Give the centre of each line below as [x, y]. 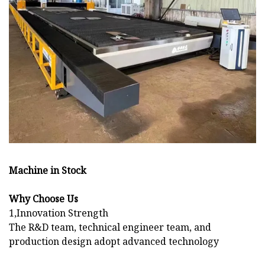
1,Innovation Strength [59, 213]
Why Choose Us [43, 199]
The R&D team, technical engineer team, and [110, 227]
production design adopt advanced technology [114, 242]
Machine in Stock [48, 171]
